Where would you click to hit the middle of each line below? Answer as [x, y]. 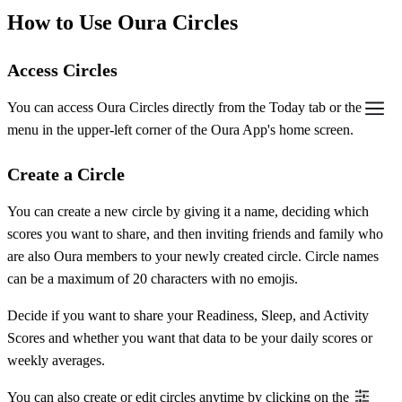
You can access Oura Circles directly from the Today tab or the [186, 107]
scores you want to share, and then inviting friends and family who [195, 233]
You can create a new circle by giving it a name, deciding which [188, 211]
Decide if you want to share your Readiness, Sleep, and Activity [188, 315]
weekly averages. [56, 360]
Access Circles [62, 70]
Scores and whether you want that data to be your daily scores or [190, 337]
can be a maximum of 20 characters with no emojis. [154, 278]
